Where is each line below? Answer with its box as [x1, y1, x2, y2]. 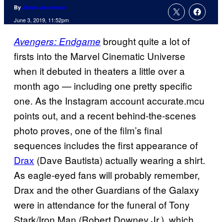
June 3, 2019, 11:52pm [14, 16, 69, 24]
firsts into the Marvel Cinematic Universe [14, 49, 185, 63]
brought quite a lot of [101, 34, 190, 48]
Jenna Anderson [22, 3, 65, 11]
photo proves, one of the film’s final [14, 123, 162, 137]
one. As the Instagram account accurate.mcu [14, 94, 205, 108]
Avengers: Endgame [14, 35, 101, 48]
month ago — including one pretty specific [14, 79, 192, 93]
